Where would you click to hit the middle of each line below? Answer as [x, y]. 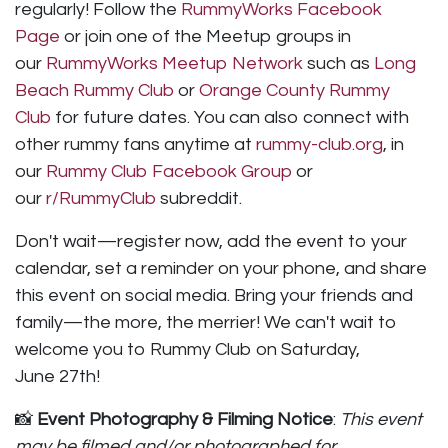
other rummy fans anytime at [135, 144]
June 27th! [57, 376]
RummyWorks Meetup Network [174, 63]
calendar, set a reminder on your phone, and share [221, 268]
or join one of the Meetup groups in [205, 36]
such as [338, 63]
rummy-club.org [319, 144]
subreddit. [199, 198]
